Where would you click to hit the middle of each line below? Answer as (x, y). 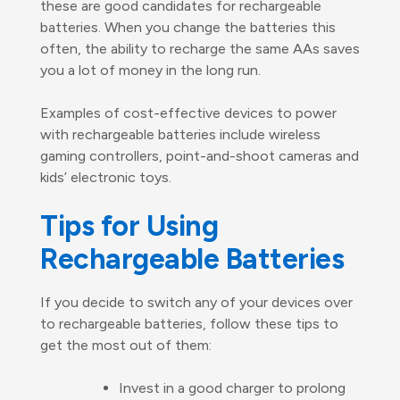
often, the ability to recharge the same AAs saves (200, 48)
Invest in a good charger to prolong (232, 387)
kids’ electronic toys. (106, 177)
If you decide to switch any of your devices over (196, 302)
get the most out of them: (126, 345)
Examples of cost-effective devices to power (188, 112)
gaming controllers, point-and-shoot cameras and (200, 155)
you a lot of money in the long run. (150, 70)
